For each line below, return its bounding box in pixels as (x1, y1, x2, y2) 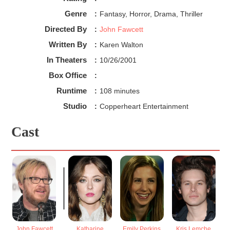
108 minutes (99, 87, 140, 95)
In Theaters (46, 55, 87, 65)
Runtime (56, 86, 87, 95)
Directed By (44, 25, 87, 34)
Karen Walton (99, 41, 143, 49)
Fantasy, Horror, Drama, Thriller (99, 10, 203, 18)
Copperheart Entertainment (99, 102, 188, 111)
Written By (48, 40, 87, 49)
